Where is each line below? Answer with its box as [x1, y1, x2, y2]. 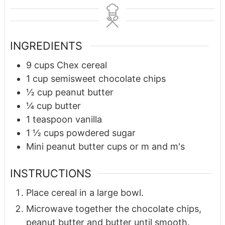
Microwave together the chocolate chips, [26, 203, 201, 214]
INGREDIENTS [10, 39, 82, 53]
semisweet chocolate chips [50, 73, 166, 84]
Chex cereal [56, 60, 107, 71]
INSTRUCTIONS [10, 167, 91, 180]
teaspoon [32, 114, 73, 125]
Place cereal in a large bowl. [26, 187, 144, 198]
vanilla [75, 114, 102, 125]
